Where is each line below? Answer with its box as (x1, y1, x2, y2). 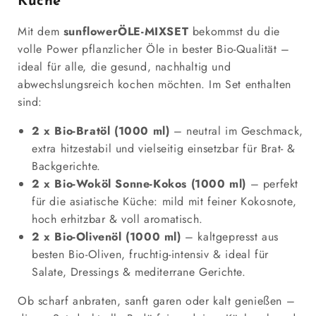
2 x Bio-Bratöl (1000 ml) (32, 122, 170, 139)
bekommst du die (188, 23, 280, 39)
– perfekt (246, 175, 298, 192)
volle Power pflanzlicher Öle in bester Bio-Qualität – (18, 40, 290, 57)
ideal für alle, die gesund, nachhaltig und (18, 58, 231, 75)
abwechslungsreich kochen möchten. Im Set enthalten (18, 75, 292, 92)
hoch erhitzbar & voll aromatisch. (32, 210, 203, 227)
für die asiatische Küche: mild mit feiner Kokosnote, (32, 193, 297, 209)
